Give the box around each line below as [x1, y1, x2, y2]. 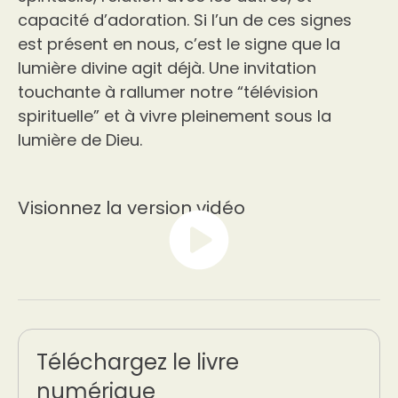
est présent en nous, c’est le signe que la [18, 33, 340, 55]
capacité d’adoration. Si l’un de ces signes [18, 9, 352, 31]
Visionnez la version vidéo [18, 195, 245, 220]
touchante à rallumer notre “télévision [18, 81, 318, 103]
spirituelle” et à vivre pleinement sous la [18, 105, 331, 127]
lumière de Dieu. [18, 129, 142, 151]
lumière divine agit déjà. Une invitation [18, 57, 316, 79]
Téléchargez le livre [36, 347, 239, 377]
